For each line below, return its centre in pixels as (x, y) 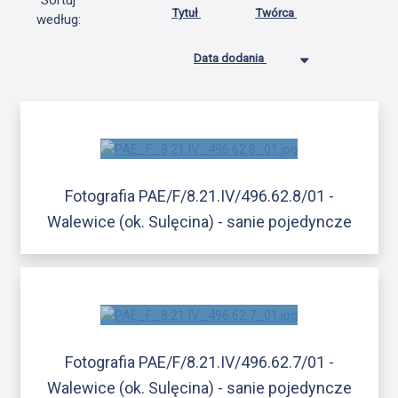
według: (58, 20)
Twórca (276, 13)
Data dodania (231, 58)
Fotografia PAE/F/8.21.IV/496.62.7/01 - (199, 362)
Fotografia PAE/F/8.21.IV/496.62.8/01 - (199, 195)
